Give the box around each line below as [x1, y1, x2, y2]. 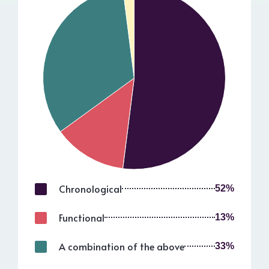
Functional [59, 211, 104, 225]
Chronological [59, 182, 122, 196]
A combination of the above [59, 240, 184, 253]
